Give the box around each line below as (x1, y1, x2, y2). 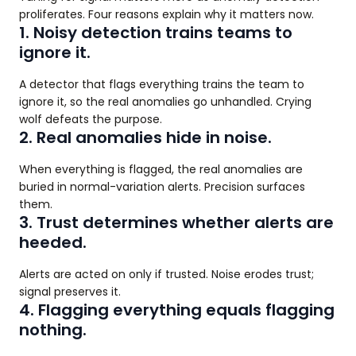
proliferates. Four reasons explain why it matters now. (19, 6, 314, 22)
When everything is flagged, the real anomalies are (19, 161, 303, 177)
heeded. (19, 231, 87, 253)
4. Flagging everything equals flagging (19, 299, 335, 321)
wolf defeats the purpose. (19, 111, 162, 127)
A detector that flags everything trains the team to (19, 76, 304, 92)
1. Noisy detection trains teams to (19, 21, 292, 44)
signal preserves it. (19, 284, 121, 300)
